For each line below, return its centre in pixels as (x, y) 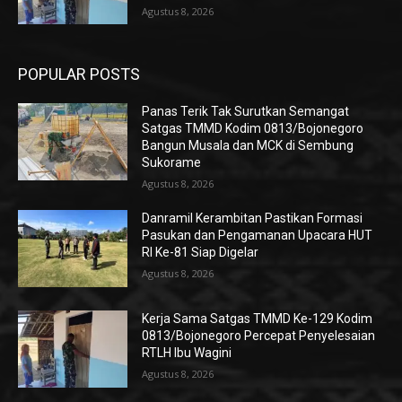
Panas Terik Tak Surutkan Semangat (246, 112)
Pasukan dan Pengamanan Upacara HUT (258, 236)
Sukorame (172, 163)
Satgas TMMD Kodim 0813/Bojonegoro (253, 129)
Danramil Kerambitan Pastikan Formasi (253, 218)
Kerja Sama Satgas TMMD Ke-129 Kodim (258, 319)
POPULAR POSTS (79, 74)
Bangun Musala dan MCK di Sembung (248, 146)
